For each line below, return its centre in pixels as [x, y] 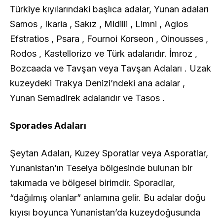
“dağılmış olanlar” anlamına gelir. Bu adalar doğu [108, 197]
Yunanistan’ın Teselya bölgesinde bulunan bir [101, 168]
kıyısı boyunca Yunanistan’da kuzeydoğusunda [105, 212]
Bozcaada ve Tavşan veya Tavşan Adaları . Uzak [110, 68]
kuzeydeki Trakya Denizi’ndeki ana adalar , [97, 83]
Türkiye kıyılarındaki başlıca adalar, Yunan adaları [109, 9]
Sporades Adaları [48, 125]
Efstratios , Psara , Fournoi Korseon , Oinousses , [109, 38]
